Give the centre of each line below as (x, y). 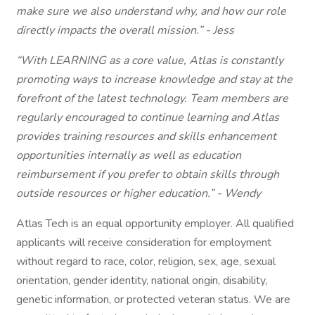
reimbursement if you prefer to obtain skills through (148, 174)
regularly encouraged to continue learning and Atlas (148, 117)
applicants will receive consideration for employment (144, 243)
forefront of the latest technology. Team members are (152, 98)
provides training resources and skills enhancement (146, 136)
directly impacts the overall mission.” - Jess (125, 30)
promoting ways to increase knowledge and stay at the (154, 79)
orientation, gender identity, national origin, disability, (142, 281)
